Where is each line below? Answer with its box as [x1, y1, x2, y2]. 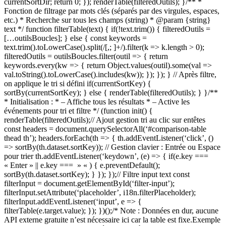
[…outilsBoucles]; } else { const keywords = [4, 33, 147, 42]
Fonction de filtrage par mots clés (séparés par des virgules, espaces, [4, 6, 219, 15]
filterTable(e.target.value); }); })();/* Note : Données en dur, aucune [4, 206, 218, 215]
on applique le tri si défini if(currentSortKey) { [4, 79, 151, 88]
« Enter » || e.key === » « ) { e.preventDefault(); [4, 160, 160, 169]
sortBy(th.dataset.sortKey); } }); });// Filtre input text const [4, 169, 190, 179]
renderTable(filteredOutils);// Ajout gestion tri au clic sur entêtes [4, 115, 205, 124]
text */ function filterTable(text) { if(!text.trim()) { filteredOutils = [4, 24, 210, 33]
